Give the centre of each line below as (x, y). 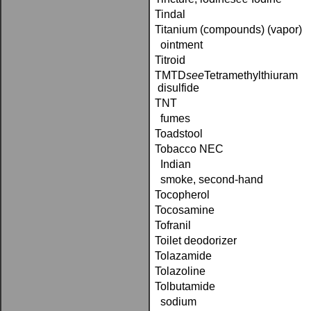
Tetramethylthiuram (252, 75)
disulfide (177, 88)
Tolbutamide (185, 286)
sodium (176, 302)
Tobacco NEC (189, 149)
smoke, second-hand (209, 179)
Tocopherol (182, 195)
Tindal (170, 14)
